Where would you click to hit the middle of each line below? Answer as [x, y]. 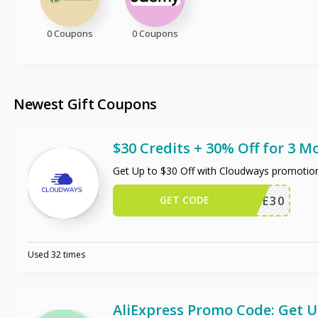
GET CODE [184, 199]
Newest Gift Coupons [85, 104]
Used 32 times [56, 254]
